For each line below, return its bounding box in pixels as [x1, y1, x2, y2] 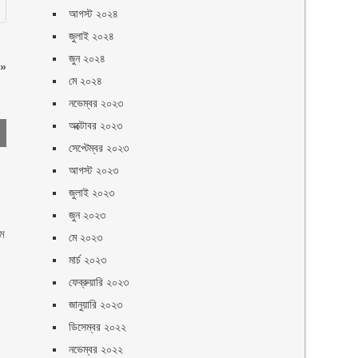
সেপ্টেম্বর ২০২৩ [69, 141, 129, 154]
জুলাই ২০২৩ [69, 186, 115, 199]
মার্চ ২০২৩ [69, 253, 107, 266]
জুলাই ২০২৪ [69, 30, 115, 42]
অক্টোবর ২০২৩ [69, 119, 123, 132]
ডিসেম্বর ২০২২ [69, 320, 127, 333]
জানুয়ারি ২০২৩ [69, 298, 123, 311]
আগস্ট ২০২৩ [69, 164, 119, 177]
